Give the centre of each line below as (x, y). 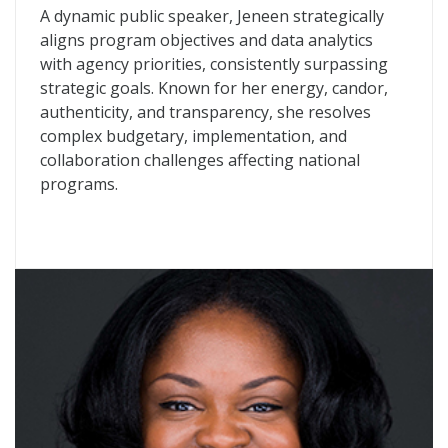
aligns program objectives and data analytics (206, 40)
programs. (79, 184)
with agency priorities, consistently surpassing (214, 64)
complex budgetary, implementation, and (193, 136)
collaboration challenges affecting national (200, 160)
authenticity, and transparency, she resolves (205, 112)
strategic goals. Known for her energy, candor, (214, 88)
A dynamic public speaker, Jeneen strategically (212, 16)
